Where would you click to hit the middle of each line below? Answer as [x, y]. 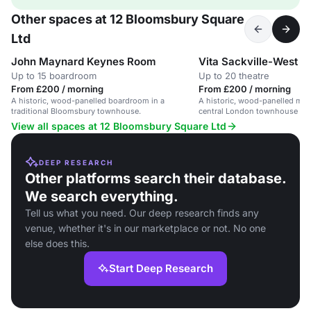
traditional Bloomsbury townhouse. [76, 111]
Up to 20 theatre [234, 76]
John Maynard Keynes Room [84, 61]
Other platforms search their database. [155, 178]
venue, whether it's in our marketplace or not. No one [145, 228]
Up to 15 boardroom [54, 76]
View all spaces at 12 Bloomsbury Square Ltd [119, 126]
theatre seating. [227, 121]
